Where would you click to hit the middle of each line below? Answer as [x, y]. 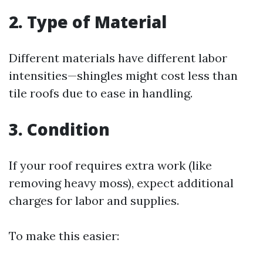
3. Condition [59, 129]
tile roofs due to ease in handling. [101, 93]
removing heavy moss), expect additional [121, 183]
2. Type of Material [88, 22]
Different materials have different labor [118, 58]
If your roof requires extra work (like [110, 165]
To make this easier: [64, 236]
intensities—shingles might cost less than [123, 75]
